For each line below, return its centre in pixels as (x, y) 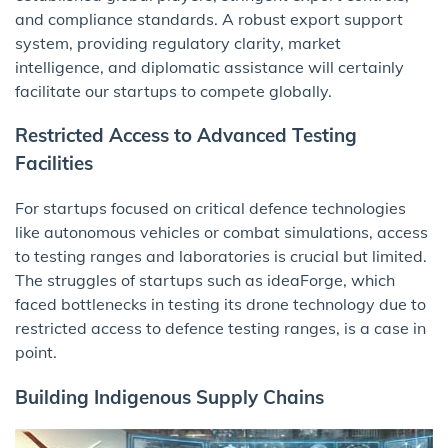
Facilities (54, 163)
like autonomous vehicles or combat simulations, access (221, 232)
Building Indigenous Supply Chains (169, 396)
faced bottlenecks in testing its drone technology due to (220, 304)
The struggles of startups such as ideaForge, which (205, 280)
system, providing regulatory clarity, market (178, 42)
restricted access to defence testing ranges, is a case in (220, 328)
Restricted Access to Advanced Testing (186, 135)
